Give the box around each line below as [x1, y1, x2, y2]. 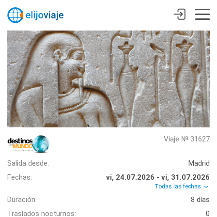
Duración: [7, 195, 37, 204]
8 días [191, 195, 210, 204]
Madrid [188, 159, 210, 168]
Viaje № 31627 [164, 135, 210, 143]
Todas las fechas [155, 183, 202, 190]
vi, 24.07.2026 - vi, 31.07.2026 [106, 173, 210, 182]
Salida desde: [7, 159, 49, 168]
